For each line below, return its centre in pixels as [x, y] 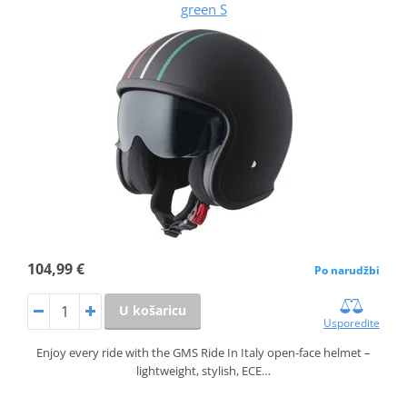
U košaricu [152, 310]
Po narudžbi [347, 270]
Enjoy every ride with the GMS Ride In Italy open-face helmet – [203, 352]
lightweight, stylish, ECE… [203, 370]
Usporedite [352, 323]
